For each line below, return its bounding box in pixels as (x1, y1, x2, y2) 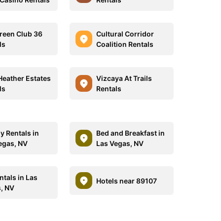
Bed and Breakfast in (96, 129, 165, 137)
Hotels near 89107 (96, 176, 157, 185)
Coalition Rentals (96, 40, 153, 48)
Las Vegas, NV (96, 139, 144, 147)
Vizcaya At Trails (96, 74, 152, 82)
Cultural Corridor (96, 30, 154, 38)
